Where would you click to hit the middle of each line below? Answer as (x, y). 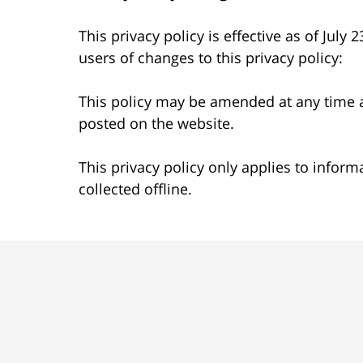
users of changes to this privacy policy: (211, 57)
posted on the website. (156, 123)
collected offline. (135, 188)
